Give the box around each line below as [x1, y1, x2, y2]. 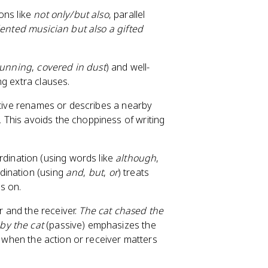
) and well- [105, 60, 150, 74]
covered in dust [36, 60, 106, 74]
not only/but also [33, 8, 109, 21]
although [115, 151, 157, 165]
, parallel [108, 8, 145, 21]
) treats [117, 166, 150, 179]
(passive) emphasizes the [43, 218, 156, 232]
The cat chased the [79, 204, 164, 217]
